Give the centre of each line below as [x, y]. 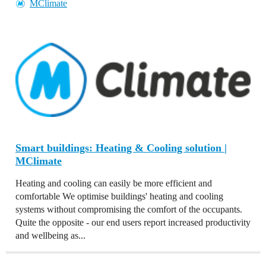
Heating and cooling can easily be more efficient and [114, 183]
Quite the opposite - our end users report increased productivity [133, 223]
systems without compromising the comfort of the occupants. [129, 210]
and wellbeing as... [50, 236]
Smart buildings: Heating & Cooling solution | [121, 148]
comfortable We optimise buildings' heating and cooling [119, 197]
